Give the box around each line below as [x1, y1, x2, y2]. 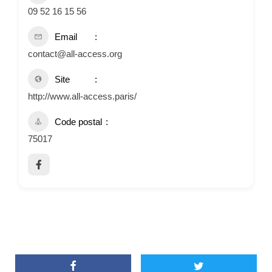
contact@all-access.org [28, 48, 122, 59]
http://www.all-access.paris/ [28, 90, 137, 101]
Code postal [55, 116, 102, 127]
